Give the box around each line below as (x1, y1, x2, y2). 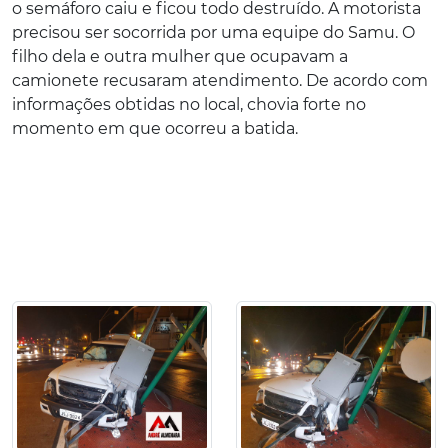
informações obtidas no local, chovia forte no (12, 94, 366, 114)
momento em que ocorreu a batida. (12, 118, 298, 138)
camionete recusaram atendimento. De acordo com (12, 70, 428, 90)
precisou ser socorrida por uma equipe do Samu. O (12, 22, 415, 42)
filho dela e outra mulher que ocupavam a (12, 46, 348, 66)
